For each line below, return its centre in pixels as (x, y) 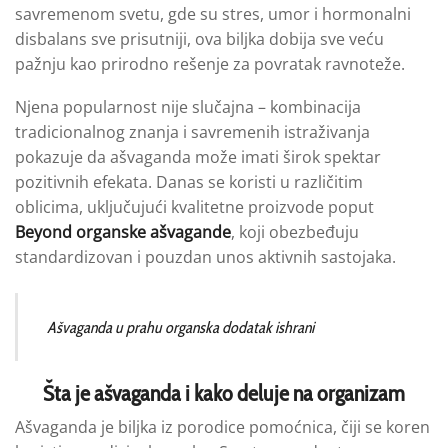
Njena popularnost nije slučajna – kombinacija (188, 107)
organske (111, 232)
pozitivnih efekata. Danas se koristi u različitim (189, 182)
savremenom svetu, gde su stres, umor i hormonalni (213, 13)
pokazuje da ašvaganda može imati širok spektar (198, 157)
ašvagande (188, 232)
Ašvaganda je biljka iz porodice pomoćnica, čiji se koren (222, 426)
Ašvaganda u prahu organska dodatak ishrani (180, 327)
